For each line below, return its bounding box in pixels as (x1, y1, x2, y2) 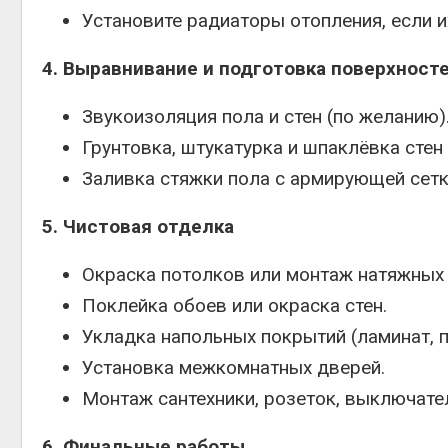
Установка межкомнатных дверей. (82, 356, 385, 379)
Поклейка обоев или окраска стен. (82, 294, 387, 317)
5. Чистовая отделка (42, 215, 234, 238)
